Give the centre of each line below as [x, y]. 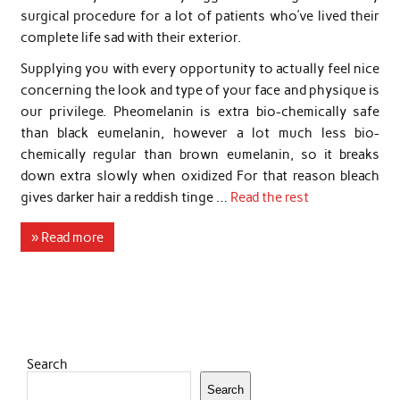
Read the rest [269, 198]
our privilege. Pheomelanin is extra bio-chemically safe [200, 112]
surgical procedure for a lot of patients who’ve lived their [200, 16]
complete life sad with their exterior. [130, 37]
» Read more [67, 237]
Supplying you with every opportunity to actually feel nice [200, 69]
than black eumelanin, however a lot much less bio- [200, 133]
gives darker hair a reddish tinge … [125, 198]
